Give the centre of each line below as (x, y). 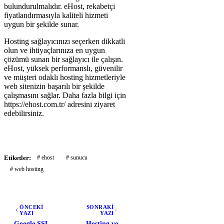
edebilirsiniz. (24, 113)
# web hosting (27, 169)
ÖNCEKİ (31, 207)
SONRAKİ (100, 207)
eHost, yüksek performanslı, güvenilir (63, 68)
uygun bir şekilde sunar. (41, 24)
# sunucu (77, 157)
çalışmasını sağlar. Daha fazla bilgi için (65, 95)
